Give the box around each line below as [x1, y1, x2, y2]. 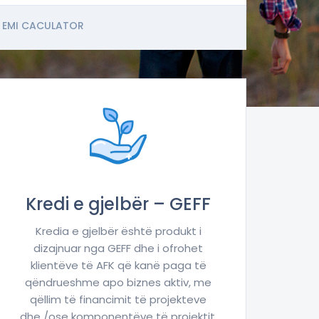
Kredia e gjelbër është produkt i [35, 224, 202, 239]
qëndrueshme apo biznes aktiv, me [25, 275, 211, 291]
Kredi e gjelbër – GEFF [26, 192, 211, 216]
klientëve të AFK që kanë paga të [30, 258, 206, 273]
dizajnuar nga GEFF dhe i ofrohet [33, 241, 203, 256]
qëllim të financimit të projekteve [30, 292, 206, 308]
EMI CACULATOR [2, 19, 84, 33]
